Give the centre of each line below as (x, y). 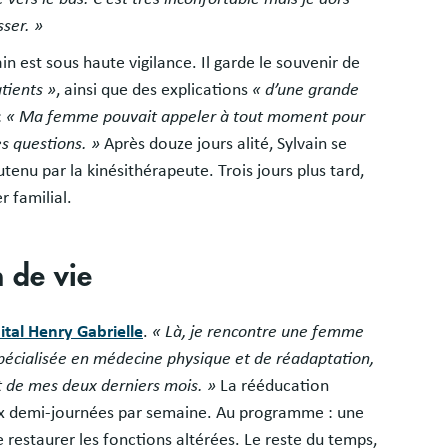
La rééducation (272, 385)
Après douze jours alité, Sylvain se (223, 143)
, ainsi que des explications (154, 89)
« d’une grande (305, 89)
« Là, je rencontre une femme (258, 331)
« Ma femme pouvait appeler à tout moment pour (185, 116)
